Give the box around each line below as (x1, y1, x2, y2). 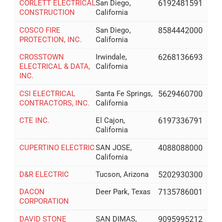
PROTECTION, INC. (19, 35, 82, 44)
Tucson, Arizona (96, 169, 149, 179)
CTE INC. (19, 115, 50, 125)
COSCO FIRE (19, 25, 60, 35)
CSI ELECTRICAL (19, 89, 75, 98)
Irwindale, (96, 52, 127, 61)
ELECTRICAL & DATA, (19, 61, 90, 71)
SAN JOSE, (96, 143, 132, 152)
